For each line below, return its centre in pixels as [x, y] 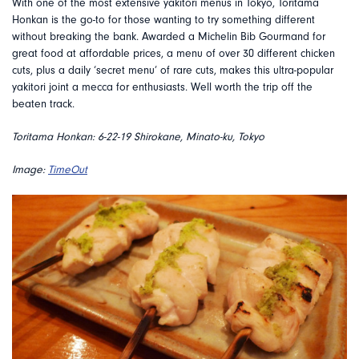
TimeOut [68, 170]
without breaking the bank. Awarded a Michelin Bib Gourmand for [169, 37]
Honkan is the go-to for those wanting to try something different [163, 20]
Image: [30, 170]
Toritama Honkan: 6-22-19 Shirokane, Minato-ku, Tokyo [138, 137]
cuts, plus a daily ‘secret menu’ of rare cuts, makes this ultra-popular [173, 71]
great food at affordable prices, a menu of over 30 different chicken [173, 54]
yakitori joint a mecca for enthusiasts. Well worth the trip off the [162, 88]
